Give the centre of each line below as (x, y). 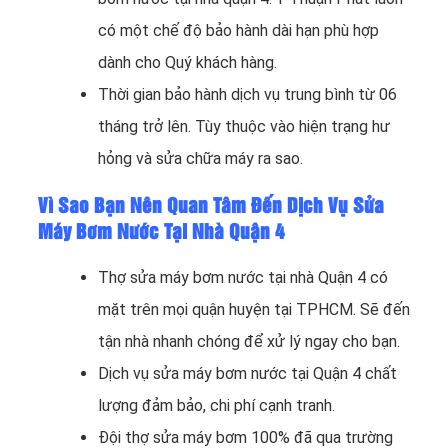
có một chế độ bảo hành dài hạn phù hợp (238, 31)
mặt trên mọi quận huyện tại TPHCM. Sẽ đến (254, 309)
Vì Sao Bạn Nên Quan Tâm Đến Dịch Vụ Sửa (211, 206)
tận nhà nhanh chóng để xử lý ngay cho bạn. (249, 341)
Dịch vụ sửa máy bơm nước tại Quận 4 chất (247, 373)
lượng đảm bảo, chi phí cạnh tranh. (216, 405)
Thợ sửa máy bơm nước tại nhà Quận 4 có (243, 277)
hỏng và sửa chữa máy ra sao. (200, 159)
